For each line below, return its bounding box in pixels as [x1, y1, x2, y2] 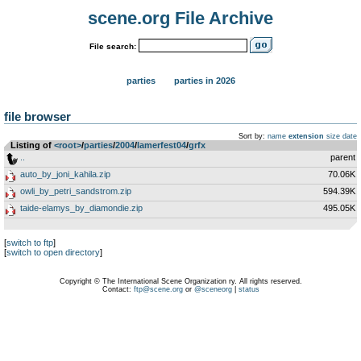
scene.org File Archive [88, 8, 273, 28]
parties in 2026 [173, 76, 235, 85]
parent [330, 152, 355, 162]
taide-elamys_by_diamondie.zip [20, 203, 143, 213]
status [238, 285, 259, 293]
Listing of [10, 140, 54, 150]
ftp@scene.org [133, 285, 183, 293]
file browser [4, 110, 71, 123]
